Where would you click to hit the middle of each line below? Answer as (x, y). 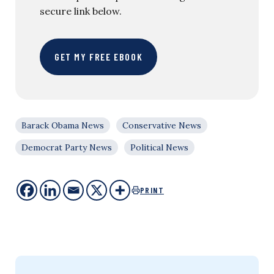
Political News (159, 148)
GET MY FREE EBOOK (99, 57)
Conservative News (162, 126)
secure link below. (81, 11)
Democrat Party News (67, 148)
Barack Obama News (63, 126)
